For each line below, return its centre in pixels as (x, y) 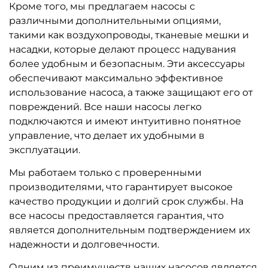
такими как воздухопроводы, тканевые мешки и (129, 35)
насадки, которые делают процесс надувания (123, 49)
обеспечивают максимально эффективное (116, 78)
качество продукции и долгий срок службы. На (126, 201)
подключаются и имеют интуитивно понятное (125, 121)
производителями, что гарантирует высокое (121, 187)
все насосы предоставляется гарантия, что (116, 215)
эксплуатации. (45, 150)
